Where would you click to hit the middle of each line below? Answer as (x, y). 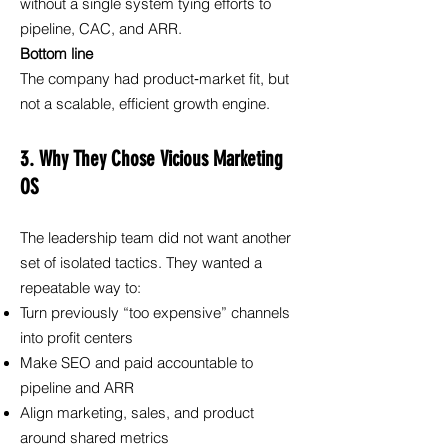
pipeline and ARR (77, 388)
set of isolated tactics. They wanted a (141, 263)
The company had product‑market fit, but (154, 79)
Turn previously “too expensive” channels (155, 313)
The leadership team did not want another (155, 238)
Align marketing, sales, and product (137, 413)
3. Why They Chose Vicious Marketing (151, 158)
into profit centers (76, 338)
